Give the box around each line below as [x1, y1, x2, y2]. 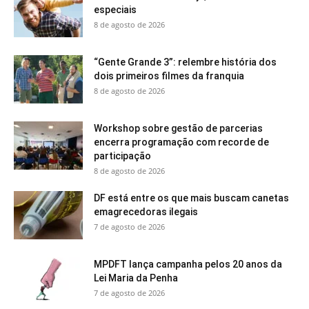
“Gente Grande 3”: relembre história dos [94, 57, 277, 68]
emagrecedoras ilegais [94, 206, 198, 218]
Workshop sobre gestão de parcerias [94, 123, 263, 134]
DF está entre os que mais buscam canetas [94, 192, 289, 204]
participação [94, 150, 153, 162]
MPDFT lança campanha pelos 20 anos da [94, 259, 282, 270]
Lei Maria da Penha [94, 272, 178, 284]
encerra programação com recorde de [94, 137, 269, 148]
